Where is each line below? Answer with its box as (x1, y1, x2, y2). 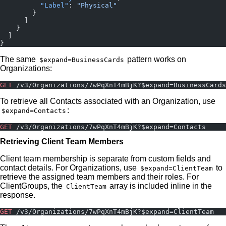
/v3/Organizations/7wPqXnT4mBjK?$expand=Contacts (12, 123, 206, 131)
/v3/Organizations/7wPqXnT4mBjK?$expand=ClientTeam (12, 208, 214, 215)
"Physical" (77, 2, 117, 9)
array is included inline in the (107, 182, 212, 190)
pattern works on (125, 55, 187, 64)
